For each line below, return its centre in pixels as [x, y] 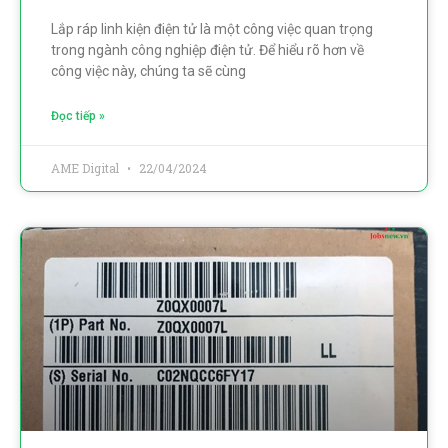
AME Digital [86, 167]
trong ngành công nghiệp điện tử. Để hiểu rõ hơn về [207, 49]
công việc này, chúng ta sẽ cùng [148, 70]
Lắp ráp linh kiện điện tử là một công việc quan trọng [212, 28]
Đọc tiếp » [78, 115]
